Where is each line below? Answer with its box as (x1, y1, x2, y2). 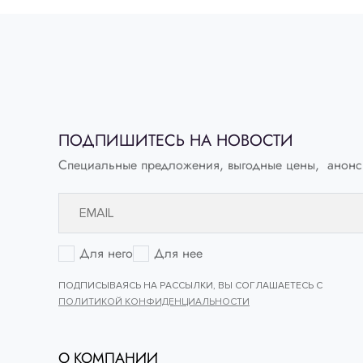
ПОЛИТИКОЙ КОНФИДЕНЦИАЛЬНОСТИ (58, 296, 250, 309)
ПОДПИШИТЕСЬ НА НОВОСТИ (58, 129, 293, 153)
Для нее (154, 244, 203, 263)
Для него (79, 244, 133, 263)
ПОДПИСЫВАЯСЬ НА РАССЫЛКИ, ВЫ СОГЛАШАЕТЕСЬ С (58, 280, 322, 293)
